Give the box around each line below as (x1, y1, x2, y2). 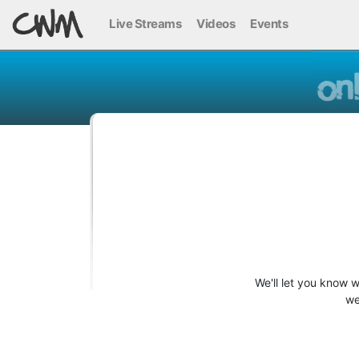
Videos (196, 15, 235, 31)
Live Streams (109, 15, 181, 31)
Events (250, 15, 288, 31)
